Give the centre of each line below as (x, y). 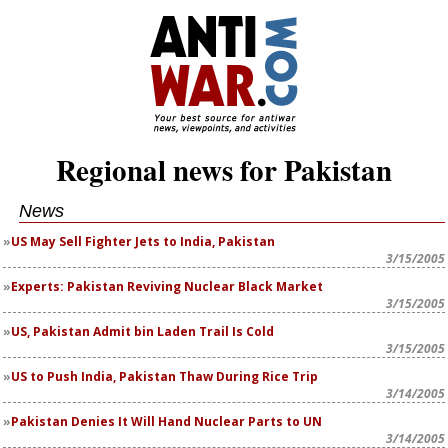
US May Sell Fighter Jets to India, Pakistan (143, 241)
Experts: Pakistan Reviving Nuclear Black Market (167, 286)
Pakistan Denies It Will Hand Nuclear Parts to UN (166, 421)
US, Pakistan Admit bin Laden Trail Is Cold (142, 331)
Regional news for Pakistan (224, 170)
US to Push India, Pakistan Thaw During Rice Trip (164, 376)
